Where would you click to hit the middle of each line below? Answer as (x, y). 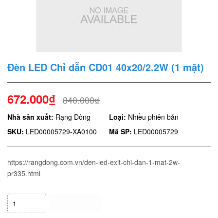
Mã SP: (120, 131)
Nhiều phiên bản (152, 117)
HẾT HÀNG (75, 204)
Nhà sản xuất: (30, 117)
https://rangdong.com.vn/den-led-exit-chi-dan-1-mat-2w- (94, 162)
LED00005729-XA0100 (60, 131)
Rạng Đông (72, 117)
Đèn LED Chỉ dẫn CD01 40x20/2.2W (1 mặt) (106, 67)
